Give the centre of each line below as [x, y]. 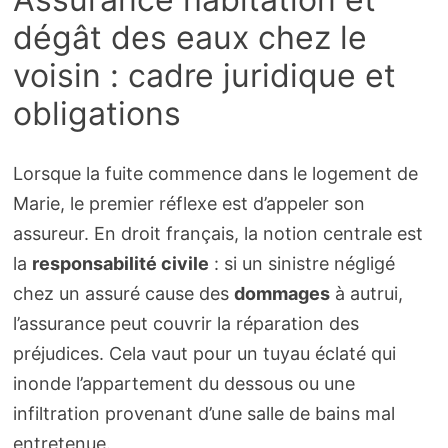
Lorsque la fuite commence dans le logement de [215, 174]
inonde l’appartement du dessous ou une [183, 384]
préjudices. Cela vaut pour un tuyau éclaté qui [204, 354]
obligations [96, 113]
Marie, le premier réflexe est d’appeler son [188, 204]
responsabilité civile [120, 264]
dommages [281, 294]
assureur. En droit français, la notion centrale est [217, 234]
